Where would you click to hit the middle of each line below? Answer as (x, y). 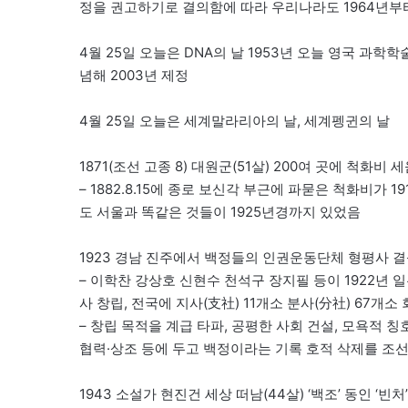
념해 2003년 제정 (134, 75)
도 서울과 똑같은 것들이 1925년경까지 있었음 (220, 211)
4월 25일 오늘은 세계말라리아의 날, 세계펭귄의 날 (235, 120)
